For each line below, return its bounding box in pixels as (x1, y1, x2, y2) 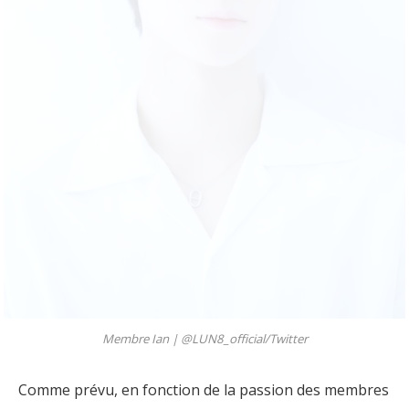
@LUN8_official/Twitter (180, 330, 308, 348)
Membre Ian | (101, 330, 181, 348)
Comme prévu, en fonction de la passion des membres (18, 380, 389, 401)
